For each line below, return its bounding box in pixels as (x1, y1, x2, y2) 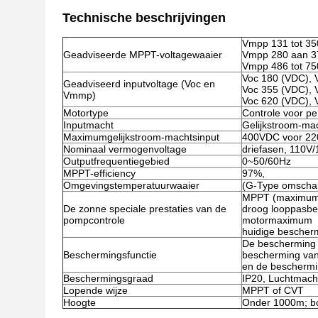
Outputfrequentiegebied (63, 155, 170, 167)
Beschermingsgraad (63, 273, 153, 284)
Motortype (63, 107, 109, 119)
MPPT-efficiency (63, 168, 136, 179)
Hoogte (63, 297, 96, 308)
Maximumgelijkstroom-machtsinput (63, 131, 219, 143)
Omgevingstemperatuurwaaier (63, 180, 199, 191)
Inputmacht (63, 119, 114, 131)
